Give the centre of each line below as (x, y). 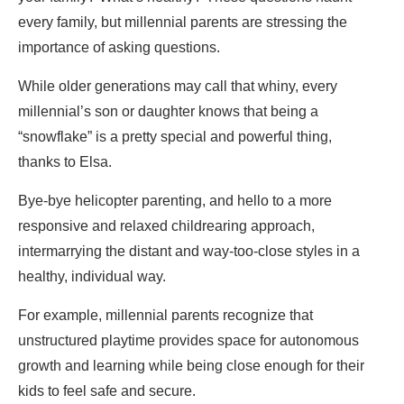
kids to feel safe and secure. (107, 391)
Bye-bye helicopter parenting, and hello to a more (175, 201)
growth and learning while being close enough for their (191, 366)
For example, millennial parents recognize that (165, 316)
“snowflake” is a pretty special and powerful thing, (175, 137)
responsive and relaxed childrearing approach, (166, 226)
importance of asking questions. (119, 48)
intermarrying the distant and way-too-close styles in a (189, 252)
